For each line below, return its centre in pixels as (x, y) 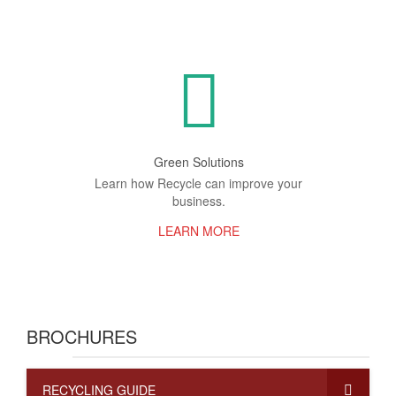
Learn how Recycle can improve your (198, 183)
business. (198, 201)
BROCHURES (82, 336)
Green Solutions (198, 162)
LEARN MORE (198, 231)
